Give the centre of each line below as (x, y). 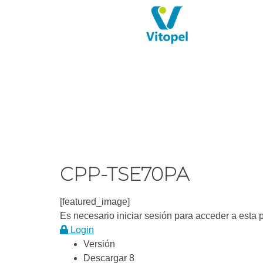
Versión (99, 244)
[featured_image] (95, 202)
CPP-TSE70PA (124, 174)
